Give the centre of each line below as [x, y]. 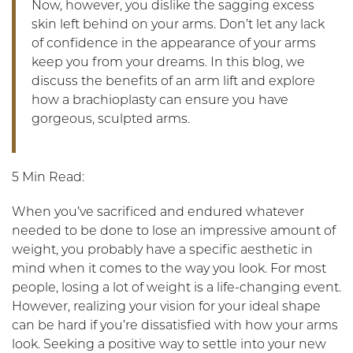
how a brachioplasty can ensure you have [160, 100]
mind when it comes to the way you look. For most [169, 269]
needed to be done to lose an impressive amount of [174, 231]
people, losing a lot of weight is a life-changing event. [176, 288]
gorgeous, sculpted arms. [111, 119]
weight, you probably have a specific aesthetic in [162, 250]
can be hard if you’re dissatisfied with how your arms [175, 326]
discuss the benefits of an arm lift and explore [173, 82]
